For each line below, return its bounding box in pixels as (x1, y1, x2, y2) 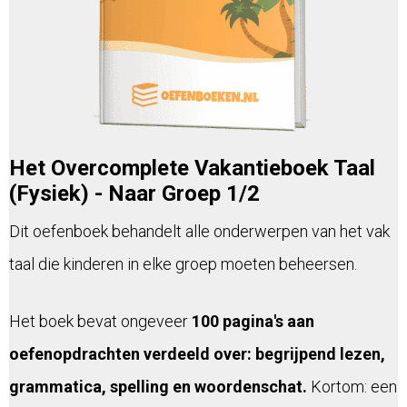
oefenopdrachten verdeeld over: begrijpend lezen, (9, 344, 385, 364)
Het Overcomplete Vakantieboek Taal (9, 155, 375, 182)
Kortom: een (307, 377, 397, 397)
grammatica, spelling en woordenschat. (9, 377, 307, 397)
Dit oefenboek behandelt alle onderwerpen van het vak (9, 222, 390, 242)
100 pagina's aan (188, 312, 314, 332)
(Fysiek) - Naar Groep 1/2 (9, 181, 260, 207)
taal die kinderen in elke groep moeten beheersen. (9, 254, 357, 274)
